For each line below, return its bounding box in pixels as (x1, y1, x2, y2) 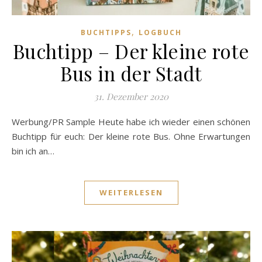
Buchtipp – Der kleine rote (12, 38, 250, 64)
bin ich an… (12, 145, 54, 157)
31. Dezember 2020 (94, 91, 168, 103)
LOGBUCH (138, 27, 182, 38)
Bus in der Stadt (60, 60, 202, 87)
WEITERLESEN (99, 187, 163, 198)
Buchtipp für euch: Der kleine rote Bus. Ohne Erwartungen (12, 130, 250, 143)
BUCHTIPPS (80, 27, 132, 38)
